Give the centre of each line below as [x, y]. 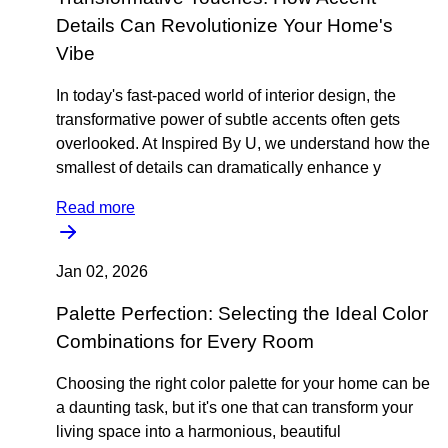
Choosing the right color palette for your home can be [243, 383]
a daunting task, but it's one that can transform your [234, 407]
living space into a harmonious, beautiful [198, 431]
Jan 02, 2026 [102, 271]
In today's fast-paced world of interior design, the [226, 95]
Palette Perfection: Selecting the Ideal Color [242, 313]
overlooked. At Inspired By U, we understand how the [243, 143]
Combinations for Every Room [185, 341]
